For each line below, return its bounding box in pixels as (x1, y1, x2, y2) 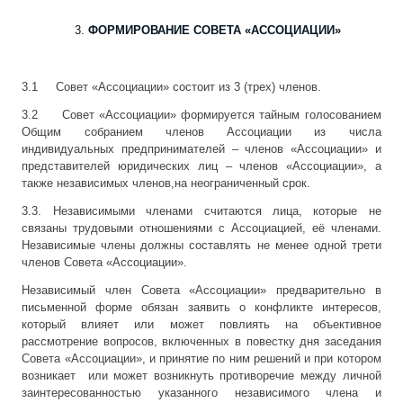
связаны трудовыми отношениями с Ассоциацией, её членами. (22, 221, 381, 236)
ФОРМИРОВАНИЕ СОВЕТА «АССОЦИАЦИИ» (87, 23, 341, 38)
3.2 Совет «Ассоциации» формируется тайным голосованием (22, 108, 381, 122)
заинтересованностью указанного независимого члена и (22, 386, 381, 400)
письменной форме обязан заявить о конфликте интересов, (22, 300, 381, 315)
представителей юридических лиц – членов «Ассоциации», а (22, 159, 381, 174)
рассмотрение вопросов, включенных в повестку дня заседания (22, 335, 381, 349)
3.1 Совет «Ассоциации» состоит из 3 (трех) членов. (22, 80, 322, 94)
